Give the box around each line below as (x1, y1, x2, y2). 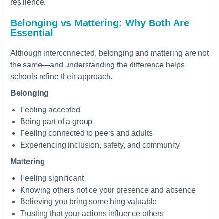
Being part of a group (20, 117, 92, 126)
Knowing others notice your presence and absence (20, 186, 196, 195)
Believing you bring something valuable (20, 197, 157, 206)
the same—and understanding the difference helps (10, 61, 185, 69)
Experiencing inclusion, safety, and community (20, 141, 180, 150)
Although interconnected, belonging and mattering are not (10, 49, 209, 58)
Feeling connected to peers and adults (20, 129, 153, 138)
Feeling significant (20, 174, 84, 183)
